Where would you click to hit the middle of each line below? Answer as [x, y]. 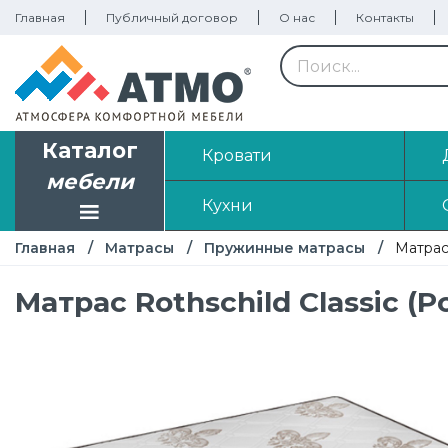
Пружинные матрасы [284, 248]
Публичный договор [172, 17]
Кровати [236, 155]
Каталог [89, 151]
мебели [89, 182]
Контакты [385, 17]
